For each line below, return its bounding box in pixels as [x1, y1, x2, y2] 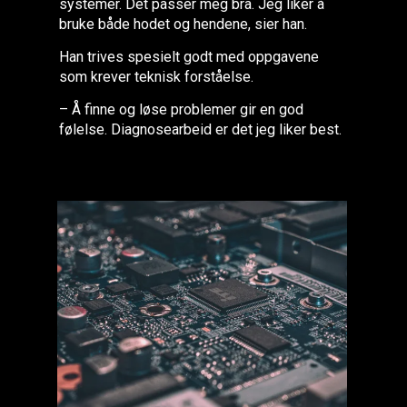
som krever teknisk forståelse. [59, 67, 254, 85]
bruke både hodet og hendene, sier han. [59, 15, 308, 33]
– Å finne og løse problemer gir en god [59, 100, 304, 118]
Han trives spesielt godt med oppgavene [59, 47, 320, 65]
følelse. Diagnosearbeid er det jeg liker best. [59, 120, 342, 138]
